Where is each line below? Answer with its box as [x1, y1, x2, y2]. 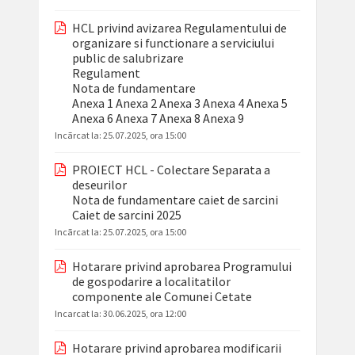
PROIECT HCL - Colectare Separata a [71, 162, 270, 178]
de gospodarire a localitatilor [71, 273, 231, 290]
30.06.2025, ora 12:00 [102, 307, 186, 320]
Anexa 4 [202, 95, 244, 112]
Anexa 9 [202, 110, 244, 127]
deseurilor [71, 177, 127, 193]
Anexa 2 [115, 95, 157, 112]
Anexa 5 [246, 95, 288, 112]
